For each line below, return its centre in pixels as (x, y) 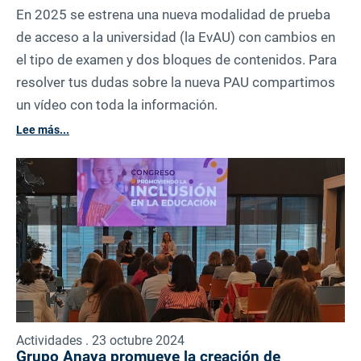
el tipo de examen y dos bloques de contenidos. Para (176, 60)
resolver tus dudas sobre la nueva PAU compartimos (176, 83)
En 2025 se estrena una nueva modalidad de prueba (173, 15)
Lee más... (43, 130)
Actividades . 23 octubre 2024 (100, 341)
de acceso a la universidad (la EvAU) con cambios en (176, 37)
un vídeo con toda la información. (117, 105)
